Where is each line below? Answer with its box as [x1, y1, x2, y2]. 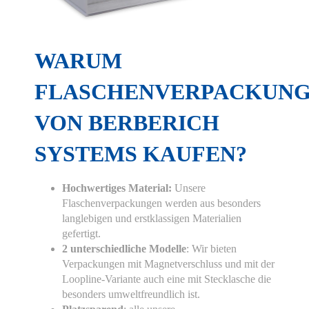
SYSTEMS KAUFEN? [34, 141, 247, 167]
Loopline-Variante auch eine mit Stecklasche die [62, 273, 271, 286]
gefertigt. [62, 228, 101, 240]
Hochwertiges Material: [62, 182, 172, 195]
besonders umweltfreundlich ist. [62, 288, 200, 301]
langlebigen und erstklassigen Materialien [62, 212, 241, 225]
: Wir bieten [186, 243, 237, 255]
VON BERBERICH [34, 110, 219, 136]
